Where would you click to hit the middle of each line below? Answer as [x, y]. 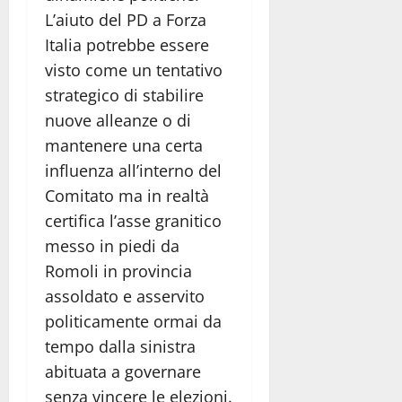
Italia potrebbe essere [127, 45]
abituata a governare [123, 372]
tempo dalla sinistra [120, 347]
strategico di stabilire [124, 96]
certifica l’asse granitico [133, 221]
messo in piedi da [112, 246]
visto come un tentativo [134, 70]
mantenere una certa [124, 146]
